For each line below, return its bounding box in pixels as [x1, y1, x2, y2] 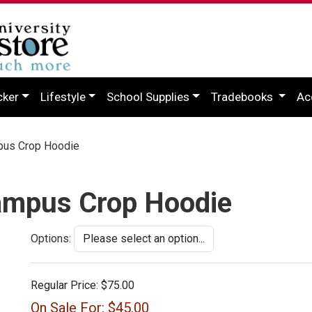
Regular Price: [31, 278, 98, 292]
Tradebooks [210, 89, 276, 104]
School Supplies [107, 89, 190, 104]
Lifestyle [40, 89, 86, 104]
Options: [31, 231, 71, 245]
